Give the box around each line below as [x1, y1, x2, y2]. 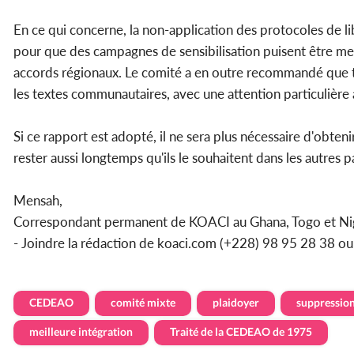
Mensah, [13, 192, 62, 209]
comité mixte [111, 296, 175, 310]
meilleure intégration [29, 325, 133, 339]
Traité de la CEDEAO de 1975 [170, 325, 312, 339]
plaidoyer [213, 296, 259, 310]
